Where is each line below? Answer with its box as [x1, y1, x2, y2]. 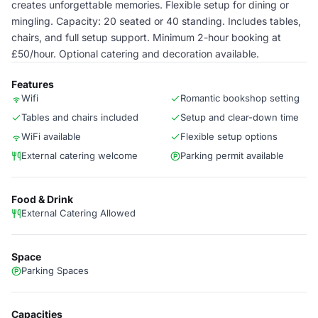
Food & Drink [11, 193, 73, 205]
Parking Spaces [21, 265, 89, 276]
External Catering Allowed [21, 207, 136, 219]
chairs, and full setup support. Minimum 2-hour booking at [11, 31, 281, 43]
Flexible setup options [180, 131, 278, 142]
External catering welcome [21, 150, 138, 161]
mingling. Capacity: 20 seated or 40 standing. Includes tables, [11, 15, 301, 27]
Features [11, 78, 54, 90]
